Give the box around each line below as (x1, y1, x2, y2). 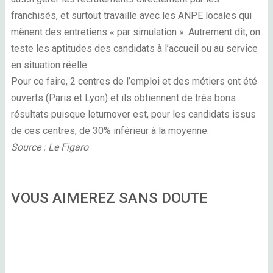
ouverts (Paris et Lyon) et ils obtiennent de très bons (10, 91, 236, 104)
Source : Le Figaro (10, 141, 88, 153)
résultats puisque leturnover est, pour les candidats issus (10, 108, 256, 120)
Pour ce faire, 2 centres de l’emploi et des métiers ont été (10, 75, 257, 87)
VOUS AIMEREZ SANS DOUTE (10, 189, 208, 207)
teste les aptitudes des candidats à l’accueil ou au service (10, 42, 258, 54)
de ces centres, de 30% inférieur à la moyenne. (10, 124, 209, 136)
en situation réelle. (10, 58, 89, 71)
